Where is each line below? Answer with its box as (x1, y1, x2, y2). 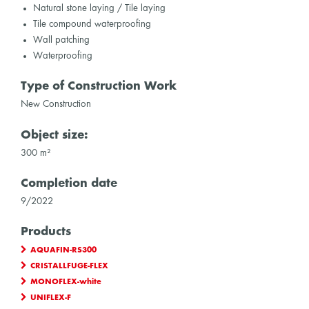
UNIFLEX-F (30, 294, 71, 303)
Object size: (21, 129, 88, 141)
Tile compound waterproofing (32, 19, 151, 30)
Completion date (21, 177, 117, 190)
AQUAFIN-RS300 (30, 246, 97, 255)
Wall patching (32, 35, 90, 46)
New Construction (21, 99, 91, 110)
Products (21, 226, 71, 239)
